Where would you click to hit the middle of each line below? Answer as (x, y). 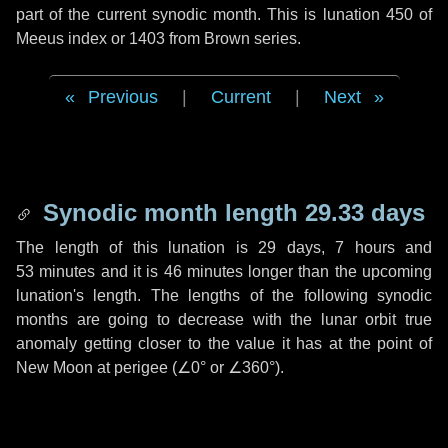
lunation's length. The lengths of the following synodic (224, 295)
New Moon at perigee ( (96, 367)
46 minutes (203, 271)
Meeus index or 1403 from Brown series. (158, 38)
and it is (129, 271)
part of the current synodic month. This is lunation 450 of (224, 14)
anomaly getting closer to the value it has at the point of (224, 343)
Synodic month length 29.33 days (230, 212)
